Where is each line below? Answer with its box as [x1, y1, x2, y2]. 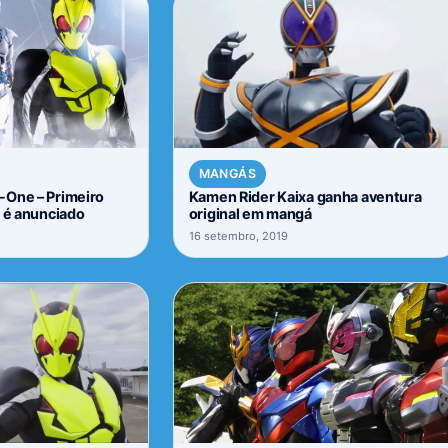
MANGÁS [198, 166, 256, 182]
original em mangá [188, 204, 312, 222]
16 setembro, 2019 [188, 228, 288, 243]
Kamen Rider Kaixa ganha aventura [188, 187, 422, 205]
